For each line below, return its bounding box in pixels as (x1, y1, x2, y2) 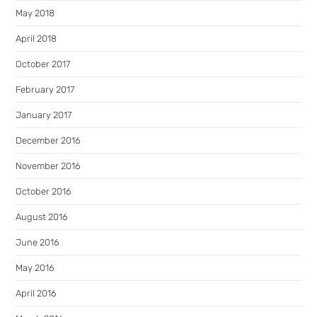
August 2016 (16, 212, 69, 222)
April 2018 (16, 33, 57, 44)
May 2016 (16, 263, 55, 273)
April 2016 (16, 288, 57, 299)
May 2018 (16, 8, 55, 18)
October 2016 (16, 186, 72, 197)
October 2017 (16, 59, 71, 69)
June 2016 (16, 237, 60, 248)
